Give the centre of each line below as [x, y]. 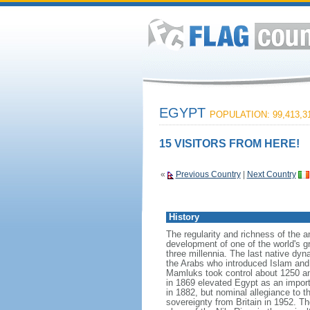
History [184, 217]
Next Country [271, 174]
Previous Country [208, 174]
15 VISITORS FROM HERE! [229, 144]
